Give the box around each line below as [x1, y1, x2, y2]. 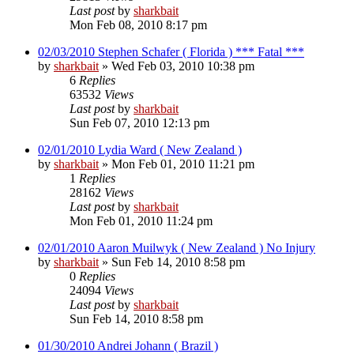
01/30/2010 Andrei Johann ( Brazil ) [38, 338, 218, 352]
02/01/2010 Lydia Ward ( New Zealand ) [38, 142, 242, 156]
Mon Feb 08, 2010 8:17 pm [70, 17, 207, 32]
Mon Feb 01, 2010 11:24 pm [70, 213, 213, 228]
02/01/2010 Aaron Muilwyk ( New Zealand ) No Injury [38, 240, 315, 254]
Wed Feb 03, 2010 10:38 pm [111, 58, 254, 73]
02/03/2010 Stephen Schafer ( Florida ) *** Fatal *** [38, 44, 304, 58]
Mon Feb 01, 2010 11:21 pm [111, 156, 254, 171]
